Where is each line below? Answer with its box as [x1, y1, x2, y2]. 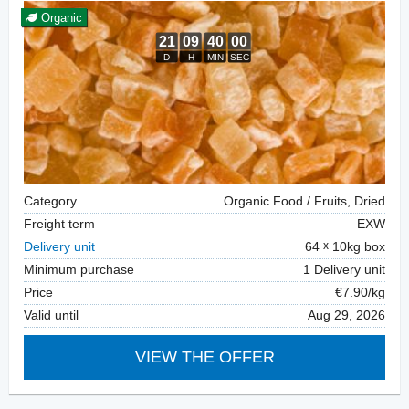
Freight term [24, 217, 95, 232]
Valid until [24, 309, 79, 323]
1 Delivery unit [303, 263, 385, 278]
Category [24, 194, 77, 209]
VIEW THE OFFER [134, 348, 275, 367]
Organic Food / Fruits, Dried [224, 194, 385, 209]
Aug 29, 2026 [308, 309, 385, 323]
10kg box [329, 240, 385, 255]
